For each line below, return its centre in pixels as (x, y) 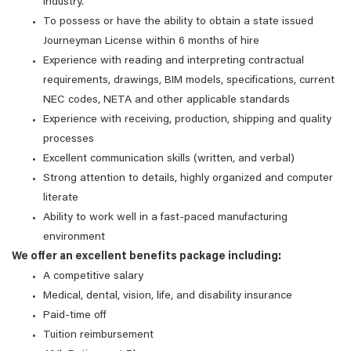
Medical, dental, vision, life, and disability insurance (168, 296)
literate (61, 198)
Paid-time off (75, 316)
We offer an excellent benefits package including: (147, 257)
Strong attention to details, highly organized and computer (188, 179)
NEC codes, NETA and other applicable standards (166, 100)
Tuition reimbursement (98, 335)
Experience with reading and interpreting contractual (174, 61)
